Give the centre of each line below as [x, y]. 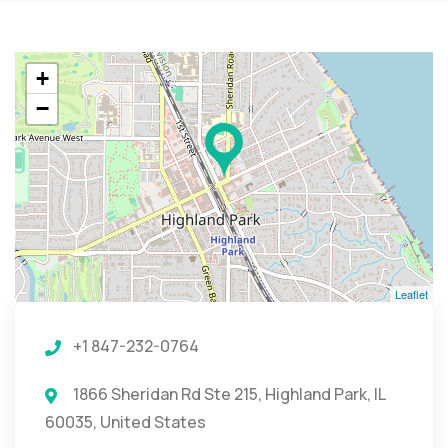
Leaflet [411, 293]
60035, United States [125, 421]
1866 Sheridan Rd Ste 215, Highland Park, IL [229, 393]
